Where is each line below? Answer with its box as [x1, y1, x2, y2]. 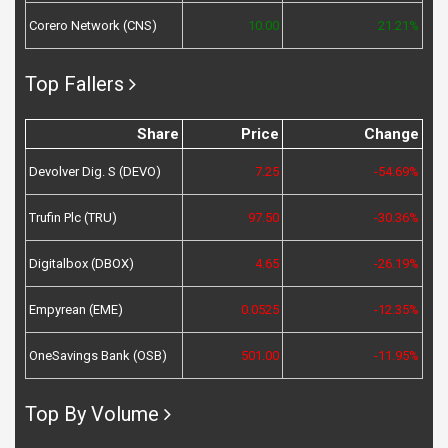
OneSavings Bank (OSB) [29, 348, 167, 364]
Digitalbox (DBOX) [29, 256, 134, 272]
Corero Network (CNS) [29, 18, 157, 34]
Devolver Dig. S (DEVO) [29, 164, 161, 180]
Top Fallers [25, 72, 124, 97]
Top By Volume [25, 402, 159, 427]
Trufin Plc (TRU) [29, 210, 117, 226]
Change [364, 125, 419, 144]
